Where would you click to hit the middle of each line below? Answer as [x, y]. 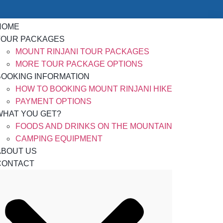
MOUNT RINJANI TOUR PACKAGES [82, 52]
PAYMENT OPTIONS [54, 101]
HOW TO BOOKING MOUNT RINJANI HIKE [94, 89]
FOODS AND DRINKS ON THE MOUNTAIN [94, 126]
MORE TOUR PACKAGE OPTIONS [79, 64]
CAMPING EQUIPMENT [59, 139]
